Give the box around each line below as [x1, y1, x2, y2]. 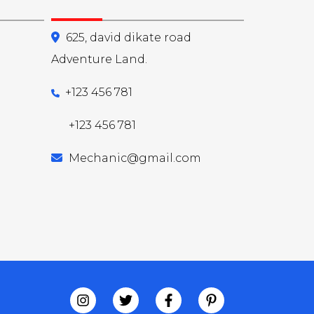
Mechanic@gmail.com [69, 151, 201, 165]
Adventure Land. [51, 53, 147, 66]
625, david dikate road [66, 31, 191, 44]
